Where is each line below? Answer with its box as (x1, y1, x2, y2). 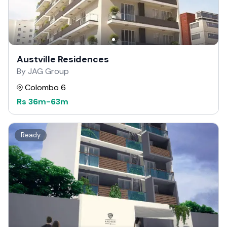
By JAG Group (17, 65, 69, 77)
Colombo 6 (25, 82, 66, 93)
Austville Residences (17, 53, 109, 65)
